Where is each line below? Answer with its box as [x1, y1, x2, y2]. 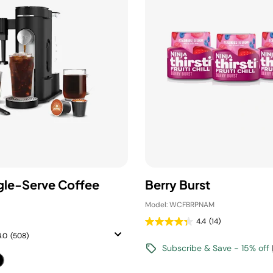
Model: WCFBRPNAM [145, 200, 214, 210]
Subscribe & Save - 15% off [162, 243, 272, 253]
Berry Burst [145, 177, 210, 192]
